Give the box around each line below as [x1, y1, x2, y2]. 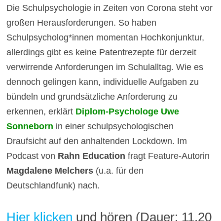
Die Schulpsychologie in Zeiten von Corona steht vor [6, 2, 213, 13]
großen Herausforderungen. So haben [6, 17, 156, 28]
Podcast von [6, 150, 58, 161]
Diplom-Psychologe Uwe [75, 106, 179, 116]
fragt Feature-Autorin [125, 150, 210, 161]
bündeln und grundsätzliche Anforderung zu [6, 91, 178, 102]
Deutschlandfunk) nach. [6, 180, 100, 190]
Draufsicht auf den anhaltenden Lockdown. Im [6, 136, 187, 146]
